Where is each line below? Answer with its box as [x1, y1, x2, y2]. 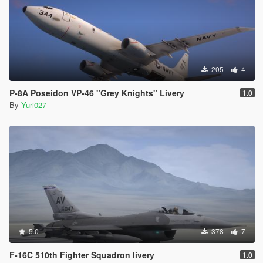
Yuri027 [21, 99, 46, 110]
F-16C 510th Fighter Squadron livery [9, 248, 154, 261]
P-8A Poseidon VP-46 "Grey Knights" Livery [9, 86, 184, 99]
